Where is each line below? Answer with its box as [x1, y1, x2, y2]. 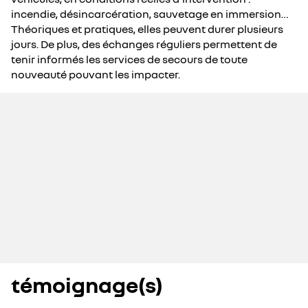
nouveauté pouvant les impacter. [11, 67, 180, 81]
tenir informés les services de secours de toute [11, 52, 247, 66]
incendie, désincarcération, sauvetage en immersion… [11, 7, 288, 21]
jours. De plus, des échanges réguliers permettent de [11, 37, 277, 51]
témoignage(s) [11, 272, 163, 298]
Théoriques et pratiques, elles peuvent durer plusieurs [11, 22, 283, 36]
